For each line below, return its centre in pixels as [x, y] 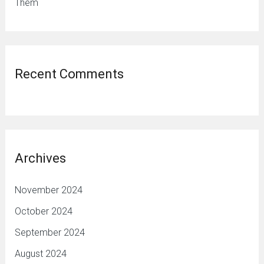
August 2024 [40, 253]
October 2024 [43, 211]
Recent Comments [69, 74]
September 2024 [49, 232]
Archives [40, 158]
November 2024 [48, 190]
